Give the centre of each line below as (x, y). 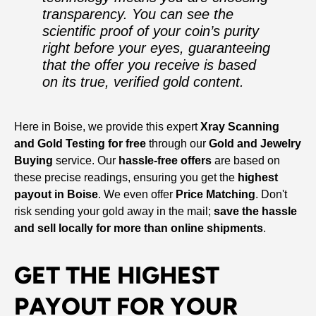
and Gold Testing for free (80, 144)
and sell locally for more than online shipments (139, 229)
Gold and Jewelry (255, 144)
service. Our (86, 161)
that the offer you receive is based (149, 65)
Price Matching (215, 195)
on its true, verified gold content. (143, 82)
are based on (246, 161)
